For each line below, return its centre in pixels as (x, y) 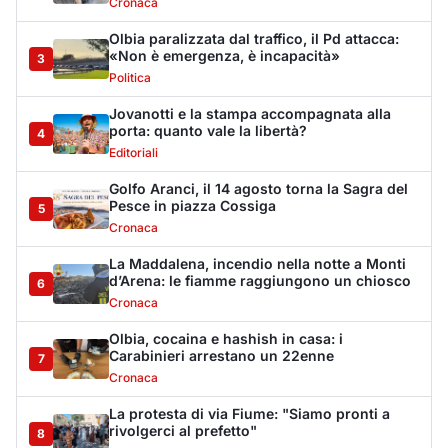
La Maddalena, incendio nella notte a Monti (257, 264)
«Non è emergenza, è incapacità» (224, 56)
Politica (130, 78)
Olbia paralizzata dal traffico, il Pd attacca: (254, 39)
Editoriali (133, 153)
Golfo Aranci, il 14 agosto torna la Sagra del (258, 189)
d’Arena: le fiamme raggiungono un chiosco (260, 281)
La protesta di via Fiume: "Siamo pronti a (249, 414)
